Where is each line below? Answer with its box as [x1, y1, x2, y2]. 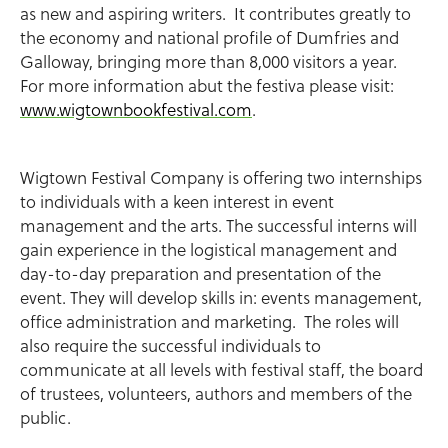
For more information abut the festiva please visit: [20, 74, 394, 98]
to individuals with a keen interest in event [20, 190, 334, 214]
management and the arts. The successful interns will [20, 214, 417, 238]
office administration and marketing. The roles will [20, 310, 399, 334]
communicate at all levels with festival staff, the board [20, 358, 423, 382]
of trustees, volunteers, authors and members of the [20, 382, 412, 406]
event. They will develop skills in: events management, [20, 286, 422, 310]
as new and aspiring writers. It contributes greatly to [20, 2, 411, 26]
